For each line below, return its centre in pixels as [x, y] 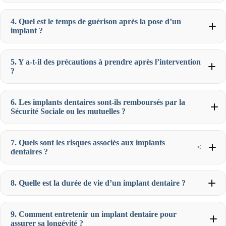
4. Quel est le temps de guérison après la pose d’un [96, 21]
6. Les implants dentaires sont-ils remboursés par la [98, 102]
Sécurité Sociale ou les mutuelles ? [68, 111]
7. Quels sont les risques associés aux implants [88, 142]
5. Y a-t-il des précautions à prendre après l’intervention [106, 62]
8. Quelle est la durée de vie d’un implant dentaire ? [98, 183]
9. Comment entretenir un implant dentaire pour [94, 214]
